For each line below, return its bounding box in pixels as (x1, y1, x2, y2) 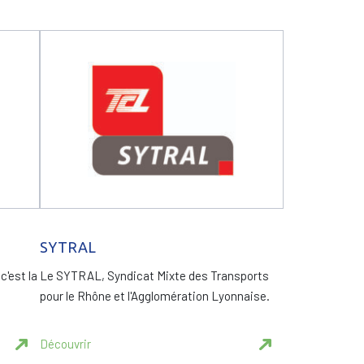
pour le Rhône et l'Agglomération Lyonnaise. (40, 288, 270, 303)
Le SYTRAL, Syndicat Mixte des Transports (40, 268, 269, 283)
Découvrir (40, 336, 91, 351)
